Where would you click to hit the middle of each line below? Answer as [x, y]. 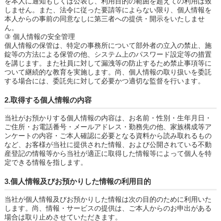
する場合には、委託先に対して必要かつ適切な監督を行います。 [104, 81]
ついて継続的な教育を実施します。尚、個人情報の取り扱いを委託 [108, 72]
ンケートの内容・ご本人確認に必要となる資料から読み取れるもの [108, 135]
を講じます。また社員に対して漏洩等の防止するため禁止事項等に [108, 63]
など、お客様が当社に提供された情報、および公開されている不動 [108, 144]
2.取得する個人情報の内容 [48, 100]
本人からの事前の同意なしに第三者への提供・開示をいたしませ [104, 18]
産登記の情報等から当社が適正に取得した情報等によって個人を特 [108, 153]
